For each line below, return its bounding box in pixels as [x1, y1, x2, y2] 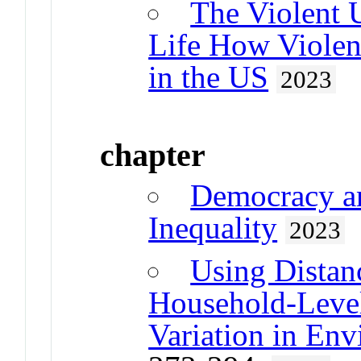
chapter [100, 136, 206, 173]
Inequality [148, 210, 278, 245]
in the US [148, 60, 269, 95]
